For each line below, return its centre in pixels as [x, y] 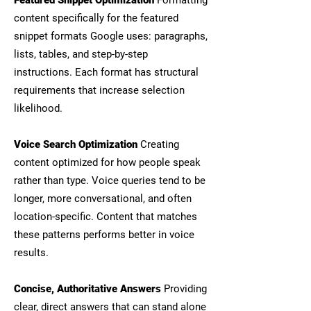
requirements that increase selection [99, 90]
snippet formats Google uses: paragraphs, [111, 36]
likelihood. [38, 108]
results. [31, 253]
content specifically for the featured [96, 18]
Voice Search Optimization [76, 144]
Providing [184, 289]
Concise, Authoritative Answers [87, 289]
